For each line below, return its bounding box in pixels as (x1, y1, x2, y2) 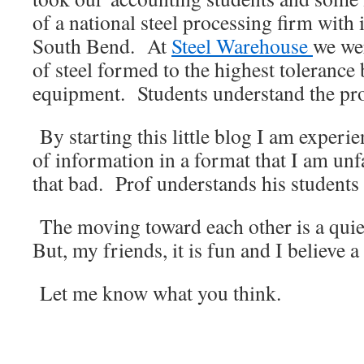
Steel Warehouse (171, 32, 313, 59)
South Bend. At (32, 32, 171, 59)
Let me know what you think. (32, 279, 281, 306)
